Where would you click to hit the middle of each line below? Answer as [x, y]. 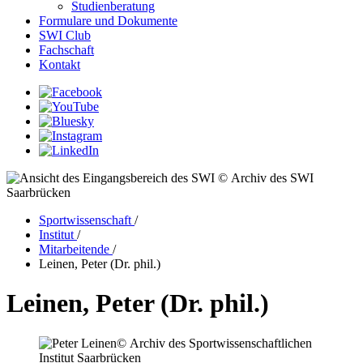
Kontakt [60, 64]
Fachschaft [66, 50]
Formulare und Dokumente [108, 21]
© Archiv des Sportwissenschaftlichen [214, 343]
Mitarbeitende [76, 249]
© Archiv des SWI [266, 178]
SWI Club [65, 35]
